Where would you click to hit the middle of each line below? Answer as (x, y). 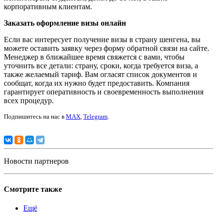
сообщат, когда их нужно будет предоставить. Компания (97, 83)
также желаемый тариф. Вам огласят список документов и (101, 75)
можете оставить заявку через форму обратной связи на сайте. (107, 48)
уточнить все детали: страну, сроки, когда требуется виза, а (101, 66)
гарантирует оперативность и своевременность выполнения (104, 92)
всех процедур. (29, 101)
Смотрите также (33, 189)
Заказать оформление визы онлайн (65, 23)
